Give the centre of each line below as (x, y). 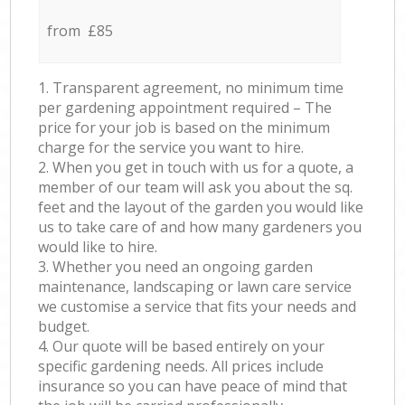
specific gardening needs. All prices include (181, 367)
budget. (64, 327)
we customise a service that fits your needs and (198, 307)
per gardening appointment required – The (185, 108)
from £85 (80, 31)
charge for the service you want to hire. (171, 148)
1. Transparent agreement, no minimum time (191, 88)
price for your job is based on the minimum (184, 128)
